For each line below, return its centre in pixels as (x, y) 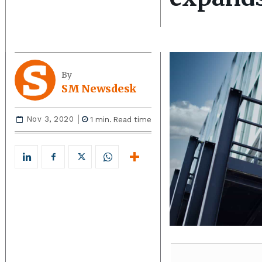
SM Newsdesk (99, 89)
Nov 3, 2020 (50, 119)
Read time (132, 119)
